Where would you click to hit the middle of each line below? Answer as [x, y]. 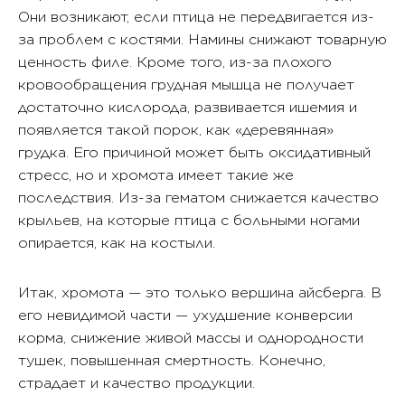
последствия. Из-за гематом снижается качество [198, 198]
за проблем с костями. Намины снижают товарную [202, 40]
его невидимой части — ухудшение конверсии [185, 316]
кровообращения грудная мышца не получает [186, 85]
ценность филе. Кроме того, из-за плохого [175, 62]
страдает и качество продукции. [137, 383]
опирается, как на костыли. [117, 243]
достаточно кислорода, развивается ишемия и [188, 108]
